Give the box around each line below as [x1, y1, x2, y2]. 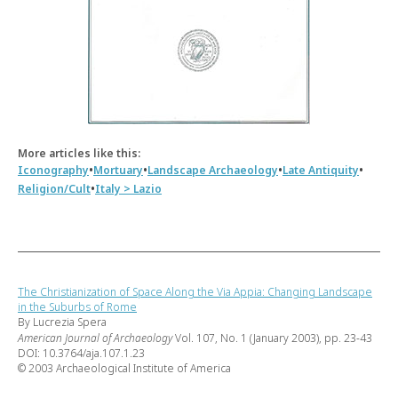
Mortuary [93, 163, 143, 178]
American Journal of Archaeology [18, 330, 172, 346]
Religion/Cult [18, 181, 91, 196]
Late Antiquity [283, 163, 359, 178]
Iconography [18, 163, 89, 178]
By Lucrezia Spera [18, 314, 107, 330]
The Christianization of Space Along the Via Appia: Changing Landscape [18, 284, 372, 299]
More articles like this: [18, 146, 140, 161]
